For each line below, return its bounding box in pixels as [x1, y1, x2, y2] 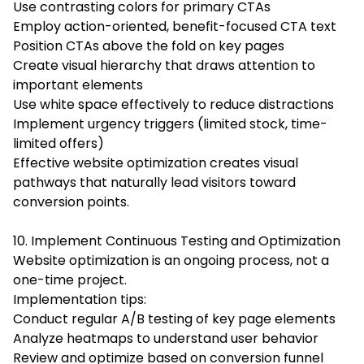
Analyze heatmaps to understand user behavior [13, 328, 318, 348]
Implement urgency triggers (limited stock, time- [13, 114, 327, 133]
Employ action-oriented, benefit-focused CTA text [13, 16, 336, 36]
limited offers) [13, 133, 104, 153]
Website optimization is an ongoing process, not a [13, 250, 329, 270]
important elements [13, 75, 143, 94]
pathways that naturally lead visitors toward [13, 172, 296, 192]
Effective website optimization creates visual [13, 153, 298, 172]
